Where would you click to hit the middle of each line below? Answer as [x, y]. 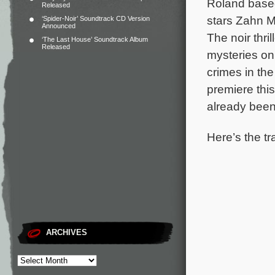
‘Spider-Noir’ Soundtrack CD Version [96, 18]
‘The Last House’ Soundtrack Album [95, 39]
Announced [59, 26]
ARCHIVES [67, 232]
